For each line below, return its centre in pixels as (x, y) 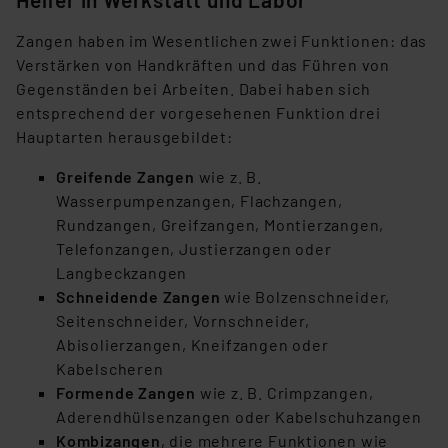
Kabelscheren (110, 369)
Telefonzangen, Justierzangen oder (194, 249)
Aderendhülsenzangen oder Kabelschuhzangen (239, 417)
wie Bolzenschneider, (305, 297)
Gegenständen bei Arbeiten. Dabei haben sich (193, 89)
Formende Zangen (126, 393)
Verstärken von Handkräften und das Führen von (203, 65)
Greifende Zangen (125, 177)
